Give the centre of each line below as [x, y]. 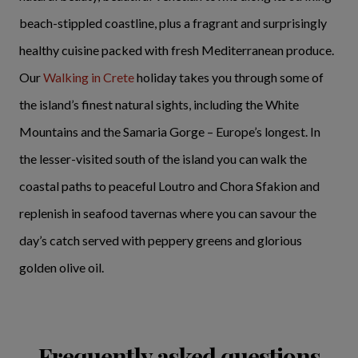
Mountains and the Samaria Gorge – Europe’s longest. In [170, 131]
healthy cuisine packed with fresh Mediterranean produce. [177, 50]
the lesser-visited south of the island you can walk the [163, 158]
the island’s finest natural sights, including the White [159, 104]
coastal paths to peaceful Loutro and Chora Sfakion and [169, 185]
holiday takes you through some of [229, 77]
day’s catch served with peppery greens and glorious [161, 240]
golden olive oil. [62, 267]
